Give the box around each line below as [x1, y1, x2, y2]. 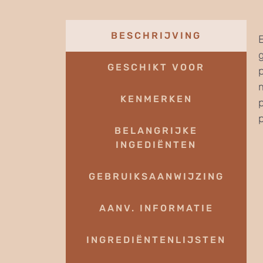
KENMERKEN [120, 93, 193, 104]
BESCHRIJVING [111, 29, 201, 41]
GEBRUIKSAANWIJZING [88, 170, 224, 182]
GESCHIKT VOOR [107, 61, 205, 73]
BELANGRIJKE [114, 124, 198, 136]
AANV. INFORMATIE [99, 202, 214, 214]
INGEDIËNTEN [116, 139, 197, 150]
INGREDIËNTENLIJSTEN [86, 234, 226, 245]
